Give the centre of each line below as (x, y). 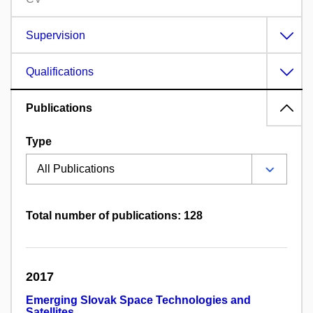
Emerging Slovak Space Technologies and (138, 300)
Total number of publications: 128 (114, 216)
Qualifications (60, 72)
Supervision (56, 36)
